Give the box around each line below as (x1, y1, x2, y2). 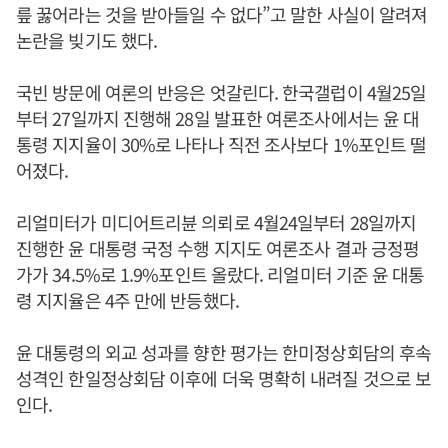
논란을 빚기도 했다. (16, 27, 158, 53)
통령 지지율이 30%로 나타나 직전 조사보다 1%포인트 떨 (16, 131, 427, 157)
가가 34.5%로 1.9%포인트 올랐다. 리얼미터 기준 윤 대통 (16, 261, 425, 287)
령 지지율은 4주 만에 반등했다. (16, 287, 239, 313)
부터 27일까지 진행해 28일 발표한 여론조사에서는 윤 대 (16, 105, 420, 131)
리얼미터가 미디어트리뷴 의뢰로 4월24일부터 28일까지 (16, 209, 417, 235)
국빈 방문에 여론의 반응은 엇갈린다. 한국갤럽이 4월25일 (16, 79, 427, 105)
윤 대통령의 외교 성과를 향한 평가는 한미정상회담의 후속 (16, 339, 432, 365)
